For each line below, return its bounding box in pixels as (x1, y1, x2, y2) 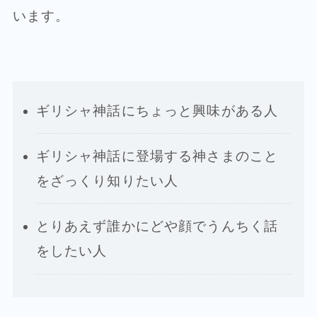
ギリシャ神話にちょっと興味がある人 (35, 103, 279, 118)
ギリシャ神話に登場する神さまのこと (35, 149, 279, 164)
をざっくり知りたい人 (35, 173, 179, 189)
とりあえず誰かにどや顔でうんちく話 (35, 219, 279, 234)
